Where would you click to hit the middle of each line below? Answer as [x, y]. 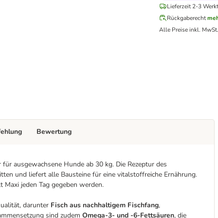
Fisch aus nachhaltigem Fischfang [105, 205]
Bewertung [54, 132]
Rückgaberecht [187, 18]
